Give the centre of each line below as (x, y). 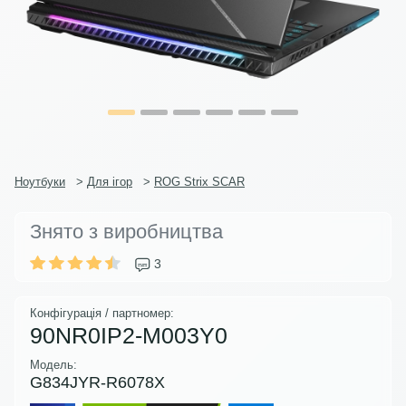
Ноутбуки (40, 181)
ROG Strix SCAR (199, 181)
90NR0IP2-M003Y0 (129, 335)
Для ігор (110, 181)
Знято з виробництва (126, 231)
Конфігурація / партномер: (102, 313)
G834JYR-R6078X (97, 382)
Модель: (53, 364)
